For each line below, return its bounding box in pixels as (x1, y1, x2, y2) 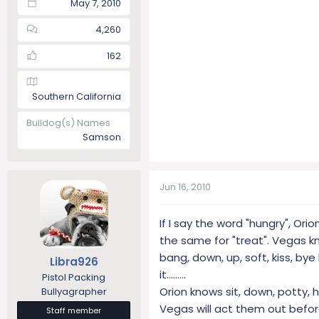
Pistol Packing (42, 271, 105, 284)
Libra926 (49, 254, 98, 269)
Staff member (46, 305, 101, 316)
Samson (83, 130, 121, 144)
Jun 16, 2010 (159, 179, 211, 194)
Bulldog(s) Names (26, 115, 110, 130)
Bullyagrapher (41, 285, 107, 298)
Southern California (32, 89, 121, 103)
